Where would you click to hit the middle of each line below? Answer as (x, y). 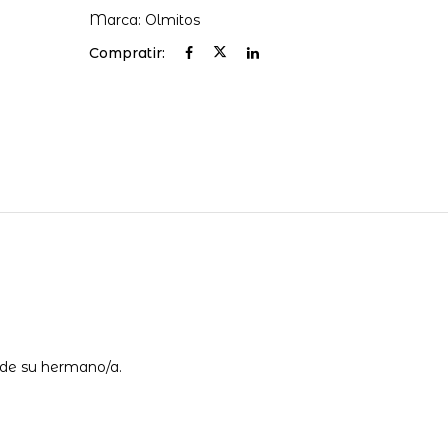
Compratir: (127, 53)
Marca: (117, 20)
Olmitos (173, 20)
